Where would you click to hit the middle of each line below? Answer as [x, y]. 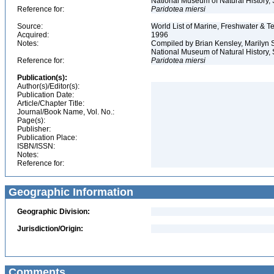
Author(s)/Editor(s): [48, 86]
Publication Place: [47, 138]
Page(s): [31, 120]
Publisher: [34, 129]
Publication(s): [42, 78]
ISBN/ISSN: [36, 146]
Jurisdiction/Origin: [50, 229]
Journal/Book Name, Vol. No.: [66, 112]
